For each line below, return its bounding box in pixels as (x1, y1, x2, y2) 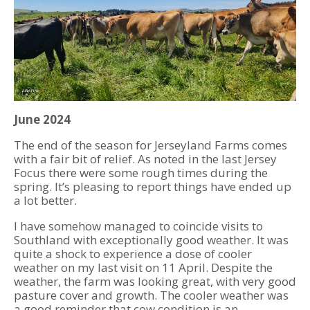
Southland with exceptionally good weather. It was (14, 232, 289, 248)
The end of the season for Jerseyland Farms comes (14, 137, 287, 154)
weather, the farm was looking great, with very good (14, 273, 296, 290)
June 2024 (14, 111, 71, 128)
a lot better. (14, 192, 77, 209)
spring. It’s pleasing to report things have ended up (14, 179, 291, 195)
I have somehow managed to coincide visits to (14, 218, 263, 235)
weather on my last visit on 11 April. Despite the (14, 259, 273, 276)
